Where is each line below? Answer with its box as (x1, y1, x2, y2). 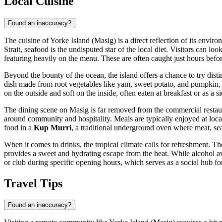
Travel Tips (4, 176, 62, 190)
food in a (4, 123, 34, 132)
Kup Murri (34, 123, 71, 132)
